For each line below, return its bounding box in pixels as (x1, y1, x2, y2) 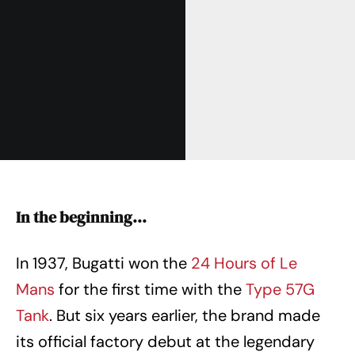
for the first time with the (55, 279, 246, 300)
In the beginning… (16, 206, 147, 229)
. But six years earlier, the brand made (49, 305, 320, 326)
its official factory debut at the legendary (16, 331, 315, 353)
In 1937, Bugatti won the (16, 253, 187, 274)
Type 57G (246, 279, 315, 300)
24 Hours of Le (187, 253, 297, 274)
